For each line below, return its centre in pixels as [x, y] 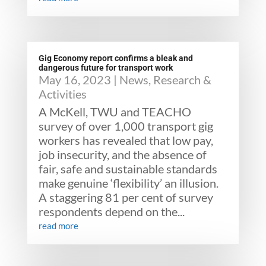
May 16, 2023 [75, 80]
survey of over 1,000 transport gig [126, 126]
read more [58, 226]
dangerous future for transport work [105, 68]
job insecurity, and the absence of [122, 154]
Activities [62, 94]
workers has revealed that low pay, [126, 140]
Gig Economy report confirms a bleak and [115, 58]
